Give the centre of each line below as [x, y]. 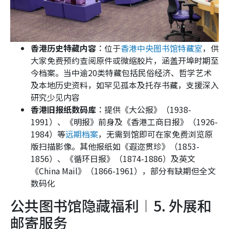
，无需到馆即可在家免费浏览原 [155, 134]
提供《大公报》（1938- [148, 110]
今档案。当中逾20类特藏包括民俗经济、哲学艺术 [121, 73]
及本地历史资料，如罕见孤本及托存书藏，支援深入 [125, 85]
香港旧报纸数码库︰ [67, 110]
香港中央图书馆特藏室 [162, 48]
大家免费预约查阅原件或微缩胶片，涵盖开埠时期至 [125, 61]
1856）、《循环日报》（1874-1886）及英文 [113, 159]
